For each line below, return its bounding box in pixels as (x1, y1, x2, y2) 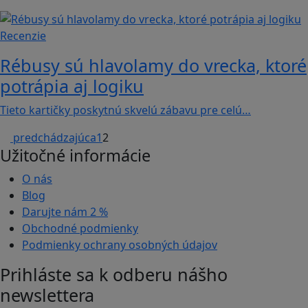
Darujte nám (22, 204, 90, 220)
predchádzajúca (13, 130, 96, 146)
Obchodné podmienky (22, 221, 138, 236)
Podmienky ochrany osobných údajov (22, 237, 217, 253)
